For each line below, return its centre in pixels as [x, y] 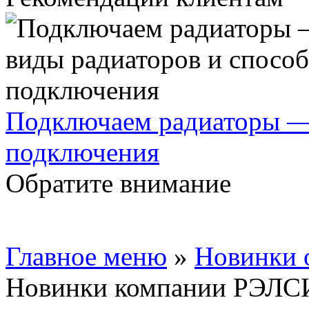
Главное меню [86, 256]
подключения [82, 152]
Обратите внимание [118, 183]
